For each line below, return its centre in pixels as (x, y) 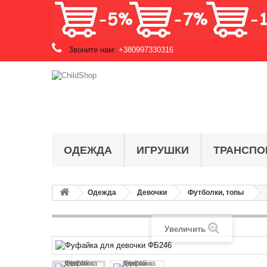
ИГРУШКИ (163, 150)
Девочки (152, 193)
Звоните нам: (92, 50)
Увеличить (185, 229)
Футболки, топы (216, 193)
